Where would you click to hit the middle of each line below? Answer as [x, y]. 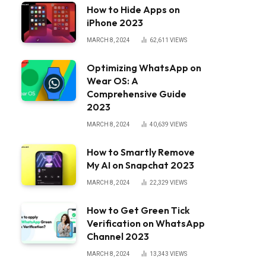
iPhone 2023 [115, 23]
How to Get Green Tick [138, 210]
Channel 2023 [118, 236]
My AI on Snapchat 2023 [140, 165]
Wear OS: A [113, 81]
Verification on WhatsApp [146, 223]
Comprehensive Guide [137, 94]
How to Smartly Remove [141, 152]
